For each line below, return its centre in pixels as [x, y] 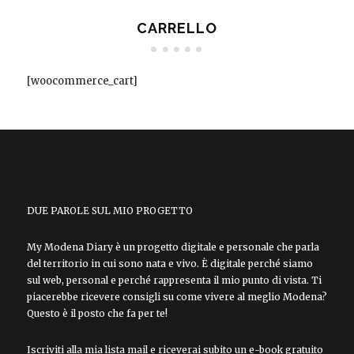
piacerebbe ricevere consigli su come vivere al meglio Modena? [177, 296]
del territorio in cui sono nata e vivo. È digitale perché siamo [169, 263]
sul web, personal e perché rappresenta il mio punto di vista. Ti [174, 280]
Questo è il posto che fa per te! [97, 313]
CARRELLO [177, 28]
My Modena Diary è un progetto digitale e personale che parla [173, 247]
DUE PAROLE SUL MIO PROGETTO [109, 210]
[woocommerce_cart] [82, 81]
